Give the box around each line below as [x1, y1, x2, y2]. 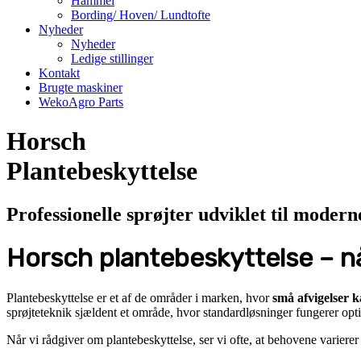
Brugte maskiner [39, 81, 122, 94]
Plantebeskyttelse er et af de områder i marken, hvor [6, 290, 272, 305]
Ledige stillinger [71, 52, 153, 65]
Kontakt [39, 66, 80, 80]
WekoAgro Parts [39, 95, 123, 109]
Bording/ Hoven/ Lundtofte [71, 8, 210, 22]
